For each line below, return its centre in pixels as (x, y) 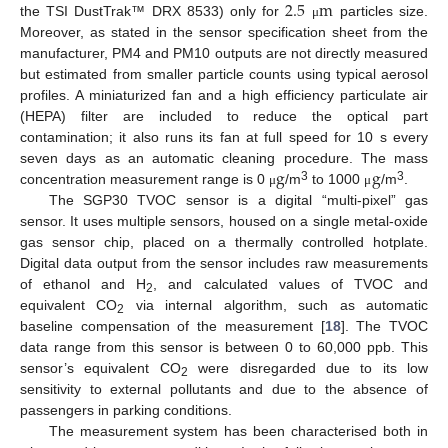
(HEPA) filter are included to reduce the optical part (224, 116)
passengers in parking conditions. (126, 410)
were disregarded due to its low (307, 368)
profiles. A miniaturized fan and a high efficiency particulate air (224, 95)
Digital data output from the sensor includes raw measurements (224, 263)
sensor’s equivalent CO (100, 368)
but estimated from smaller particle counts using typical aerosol (224, 74)
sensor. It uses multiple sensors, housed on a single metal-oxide (224, 221)
